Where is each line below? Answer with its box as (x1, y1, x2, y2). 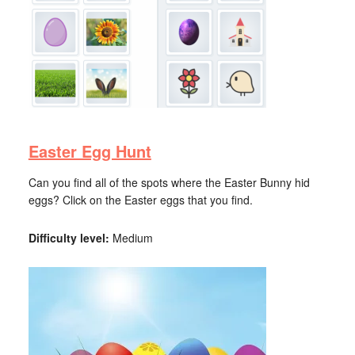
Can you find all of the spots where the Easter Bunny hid (28, 174, 310, 190)
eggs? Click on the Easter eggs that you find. (28, 192, 253, 208)
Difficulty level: (28, 230, 109, 246)
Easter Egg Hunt (28, 139, 151, 162)
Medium (109, 230, 153, 246)
